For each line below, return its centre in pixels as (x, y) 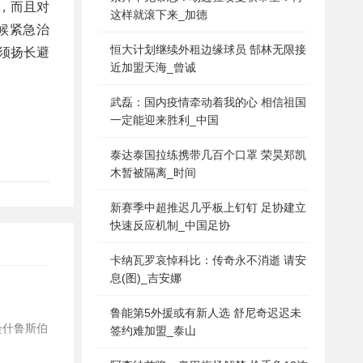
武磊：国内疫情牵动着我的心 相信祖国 (208, 102)
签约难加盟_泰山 (153, 331)
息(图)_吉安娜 (146, 278)
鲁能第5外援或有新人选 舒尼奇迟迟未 (206, 313)
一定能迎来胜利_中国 (164, 120)
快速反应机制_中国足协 (170, 225)
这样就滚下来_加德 (159, 15)
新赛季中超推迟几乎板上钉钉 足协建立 (208, 207)
